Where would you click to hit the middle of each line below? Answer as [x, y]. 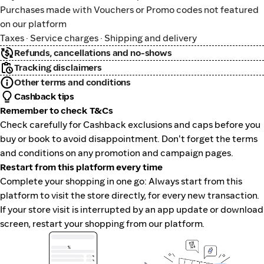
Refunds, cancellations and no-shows [93, 53]
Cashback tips [44, 96]
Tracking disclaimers [58, 67]
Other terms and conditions [73, 82]
